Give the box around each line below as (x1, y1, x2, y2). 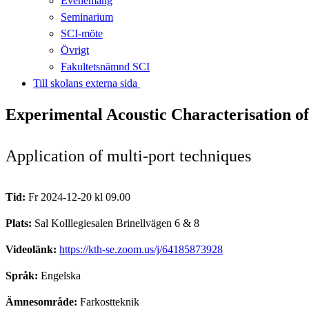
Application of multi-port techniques (6, 146, 251, 165)
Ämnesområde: (6, 295, 80, 308)
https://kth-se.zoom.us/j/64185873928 (59, 243, 223, 255)
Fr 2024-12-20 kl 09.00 (28, 190, 130, 203)
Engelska (41, 269, 81, 281)
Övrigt (61, 43, 89, 56)
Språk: (6, 269, 41, 281)
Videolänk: (6, 243, 59, 255)
